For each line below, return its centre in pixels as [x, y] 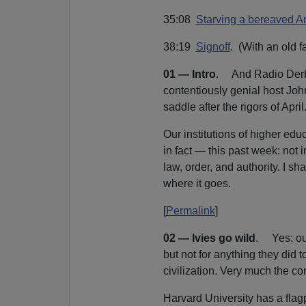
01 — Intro [189, 74]
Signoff [213, 46]
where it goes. [197, 183]
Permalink [190, 210]
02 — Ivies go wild [209, 238]
